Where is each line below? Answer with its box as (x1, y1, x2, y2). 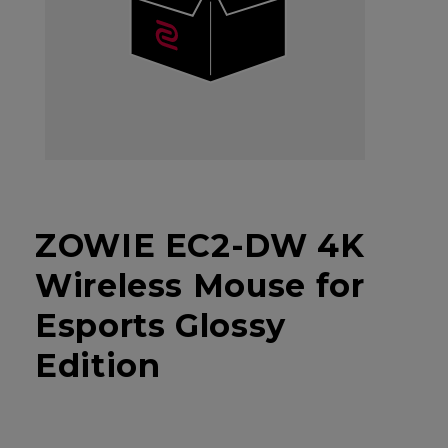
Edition (35, 345, 161, 385)
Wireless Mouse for (35, 265, 365, 305)
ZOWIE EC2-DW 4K (35, 225, 365, 265)
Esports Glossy (35, 305, 286, 345)
